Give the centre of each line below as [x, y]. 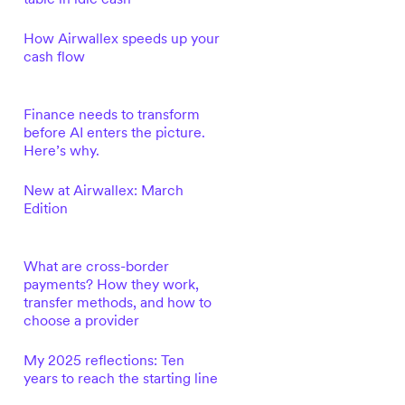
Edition [45, 208]
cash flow [54, 56]
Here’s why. [61, 150]
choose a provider [81, 320]
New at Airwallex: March [103, 190]
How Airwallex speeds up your [121, 38]
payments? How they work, [111, 284]
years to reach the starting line [120, 378]
